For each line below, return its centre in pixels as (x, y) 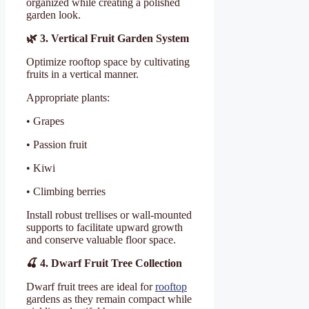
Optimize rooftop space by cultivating (108, 61)
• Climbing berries (66, 191)
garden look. (53, 14)
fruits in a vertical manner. (82, 74)
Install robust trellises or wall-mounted (109, 215)
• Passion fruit (57, 144)
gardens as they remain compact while (109, 299)
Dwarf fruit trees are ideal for (91, 286)
